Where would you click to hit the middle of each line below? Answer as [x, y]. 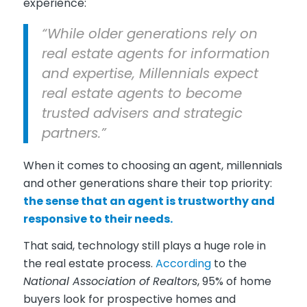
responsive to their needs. [98, 219]
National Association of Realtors [110, 282]
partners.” [74, 133]
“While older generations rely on [149, 34]
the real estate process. [89, 264]
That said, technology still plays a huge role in [144, 246]
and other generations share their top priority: [147, 183]
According [183, 264]
